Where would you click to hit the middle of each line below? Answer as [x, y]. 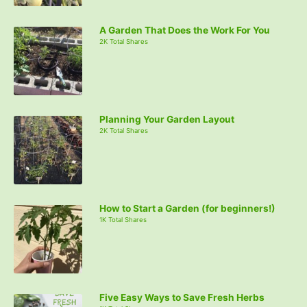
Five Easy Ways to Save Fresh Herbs [182, 298]
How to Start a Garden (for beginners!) [187, 209]
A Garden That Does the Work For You [185, 30]
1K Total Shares [123, 220]
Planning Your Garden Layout [167, 120]
